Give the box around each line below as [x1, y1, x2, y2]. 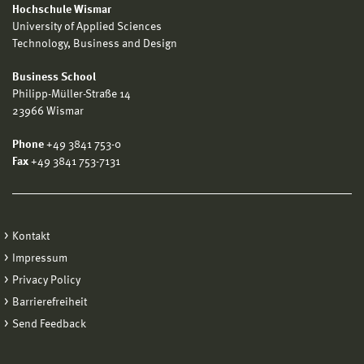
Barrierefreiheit [12, 296, 87, 308]
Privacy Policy [12, 274, 80, 286]
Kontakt [12, 230, 50, 242]
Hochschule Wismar [12, 3, 111, 15]
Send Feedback [12, 318, 86, 330]
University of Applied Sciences [12, 20, 162, 32]
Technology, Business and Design [12, 37, 177, 50]
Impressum [12, 252, 67, 264]
